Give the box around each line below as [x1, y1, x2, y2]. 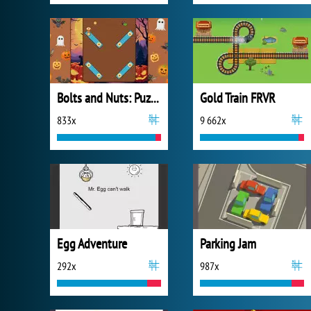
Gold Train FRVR [200, 89, 276, 107]
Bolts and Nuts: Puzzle [151, 89, 159, 107]
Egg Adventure [57, 235, 127, 253]
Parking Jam [200, 235, 256, 253]
